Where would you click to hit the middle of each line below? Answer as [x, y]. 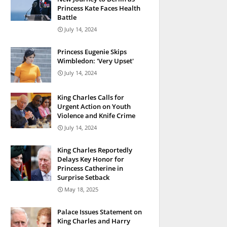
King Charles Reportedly [95, 150]
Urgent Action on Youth [94, 106]
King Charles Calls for [91, 97]
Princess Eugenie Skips [92, 52]
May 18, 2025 [81, 189]
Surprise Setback [83, 177]
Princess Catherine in [90, 168]
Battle [67, 17]
